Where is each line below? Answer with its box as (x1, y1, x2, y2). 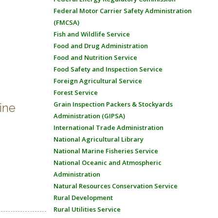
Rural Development (53, 193, 113, 202)
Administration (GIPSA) (53, 111, 125, 120)
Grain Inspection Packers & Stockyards (53, 100, 173, 109)
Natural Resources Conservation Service (53, 182, 178, 190)
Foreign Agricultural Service (53, 76, 142, 85)
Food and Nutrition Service (53, 53, 137, 62)
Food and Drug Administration (53, 41, 148, 50)
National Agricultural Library (53, 135, 144, 144)
